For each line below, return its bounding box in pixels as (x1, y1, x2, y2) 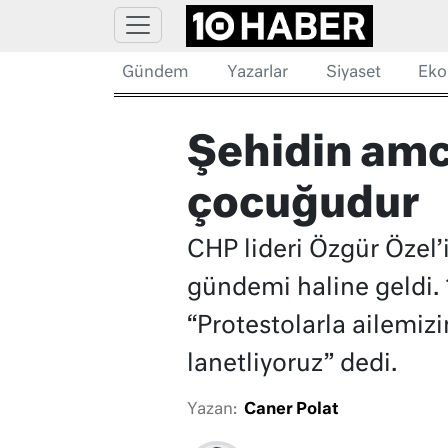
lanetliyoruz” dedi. (186, 352, 397, 377)
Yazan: (186, 402, 237, 419)
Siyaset (325, 65, 381, 81)
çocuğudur (186, 185, 420, 227)
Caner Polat (243, 402, 339, 419)
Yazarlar (226, 65, 288, 81)
